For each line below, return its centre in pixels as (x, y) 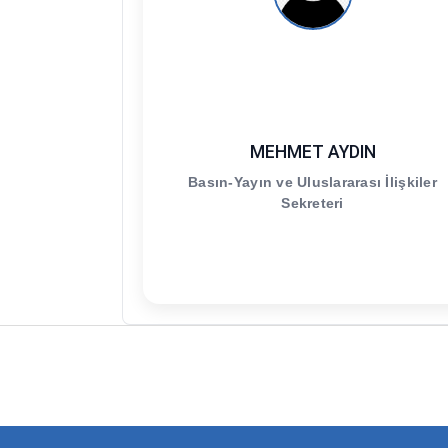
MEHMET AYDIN (312, 152)
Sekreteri (312, 202)
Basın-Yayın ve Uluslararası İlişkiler (312, 181)
